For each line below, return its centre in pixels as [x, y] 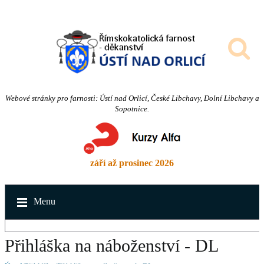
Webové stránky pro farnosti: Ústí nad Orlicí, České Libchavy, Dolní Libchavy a [132, 98]
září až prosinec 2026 [132, 163]
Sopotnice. [132, 109]
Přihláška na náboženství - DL [112, 245]
